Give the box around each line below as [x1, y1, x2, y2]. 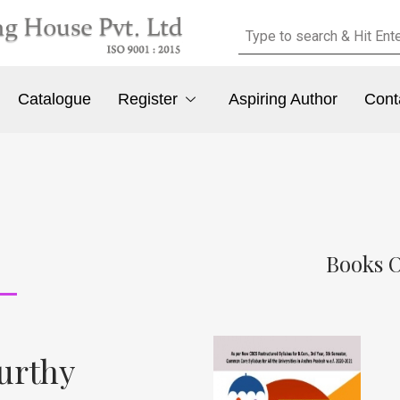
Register [118, 90, 179, 109]
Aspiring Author [228, 90, 337, 109]
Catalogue [18, 90, 92, 109]
